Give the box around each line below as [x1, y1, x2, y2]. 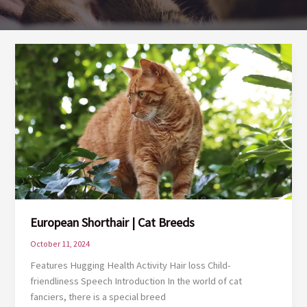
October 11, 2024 [30, 238, 90, 249]
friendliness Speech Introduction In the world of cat [30, 274, 243, 287]
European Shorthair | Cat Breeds [30, 214, 195, 230]
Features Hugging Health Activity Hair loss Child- [30, 258, 232, 271]
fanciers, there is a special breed [30, 290, 167, 303]
